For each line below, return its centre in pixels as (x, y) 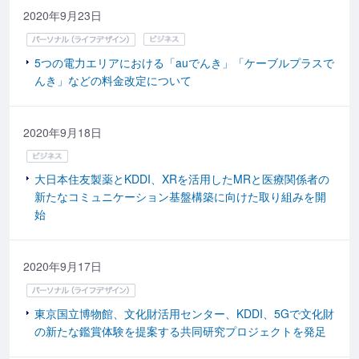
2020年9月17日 (63, 266)
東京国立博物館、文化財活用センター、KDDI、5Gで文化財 (184, 314)
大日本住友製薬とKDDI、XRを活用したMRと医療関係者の (182, 179)
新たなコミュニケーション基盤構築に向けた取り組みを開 (180, 197)
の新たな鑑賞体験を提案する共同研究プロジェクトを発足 (180, 331)
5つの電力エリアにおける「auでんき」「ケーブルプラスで (184, 62)
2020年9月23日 (63, 15)
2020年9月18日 (63, 132)
